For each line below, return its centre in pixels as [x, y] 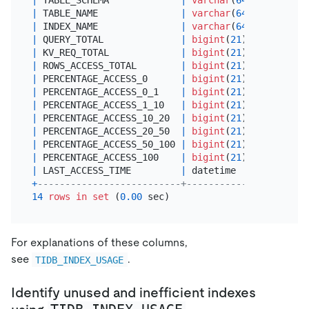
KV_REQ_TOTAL [109, 52]
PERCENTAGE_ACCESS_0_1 [109, 91]
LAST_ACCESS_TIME [109, 170]
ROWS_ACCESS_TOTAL [109, 65]
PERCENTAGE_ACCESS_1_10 [109, 104]
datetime [222, 170]
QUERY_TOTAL [109, 39]
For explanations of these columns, [99, 243]
